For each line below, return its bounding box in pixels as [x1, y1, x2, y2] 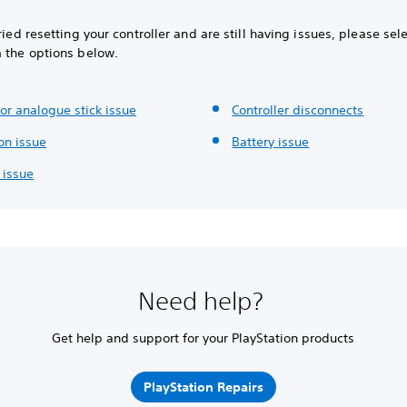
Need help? [137, 285, 269, 315]
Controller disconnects [232, 101, 364, 118]
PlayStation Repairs [143, 379, 263, 396]
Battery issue [232, 133, 310, 150]
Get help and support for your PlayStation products [52, 329, 355, 346]
